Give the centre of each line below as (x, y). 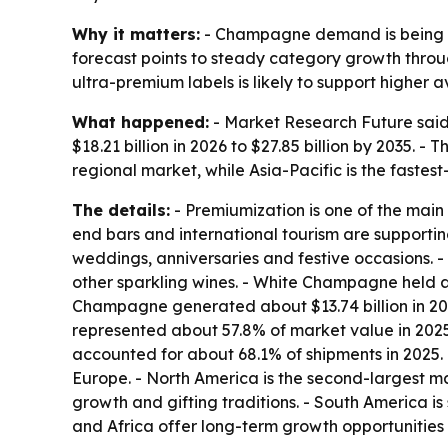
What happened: (140, 122)
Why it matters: (136, 34)
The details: (121, 210)
